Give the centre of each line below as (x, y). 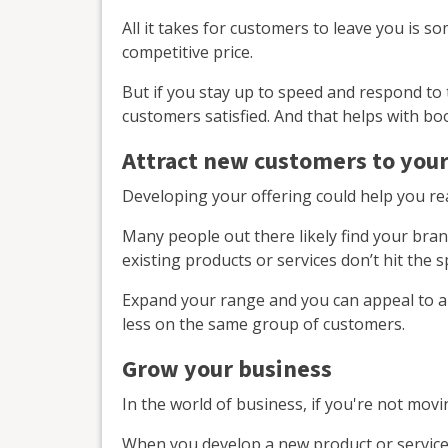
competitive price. (187, 51)
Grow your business (227, 369)
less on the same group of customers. (263, 323)
